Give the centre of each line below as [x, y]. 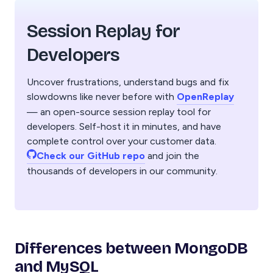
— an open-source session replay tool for [119, 112]
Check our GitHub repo [91, 155]
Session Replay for [103, 31]
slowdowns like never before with [102, 96]
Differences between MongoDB [131, 248]
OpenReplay [205, 96]
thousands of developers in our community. [122, 171]
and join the [172, 155]
